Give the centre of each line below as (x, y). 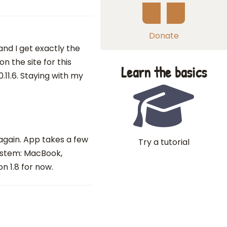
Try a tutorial (164, 142)
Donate (164, 36)
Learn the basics (164, 72)
